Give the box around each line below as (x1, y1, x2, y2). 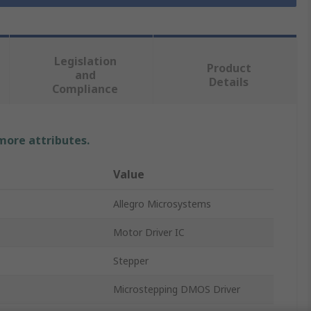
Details (209, 74, 249, 90)
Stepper (113, 254, 149, 268)
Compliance (52, 81, 119, 97)
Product (206, 60, 251, 76)
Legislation (53, 53, 117, 69)
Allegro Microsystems (113, 197, 211, 211)
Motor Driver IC (113, 226, 185, 239)
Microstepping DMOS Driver (113, 283, 240, 296)
